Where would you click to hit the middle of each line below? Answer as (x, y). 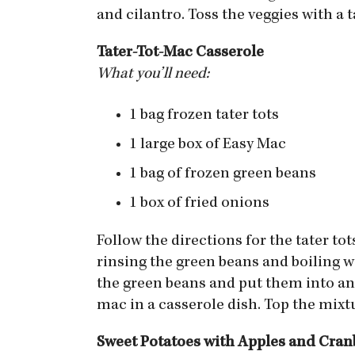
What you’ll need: (155, 74)
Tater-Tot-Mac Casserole (182, 53)
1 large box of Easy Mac (208, 145)
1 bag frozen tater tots (204, 116)
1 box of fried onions (199, 204)
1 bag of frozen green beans (223, 174)
